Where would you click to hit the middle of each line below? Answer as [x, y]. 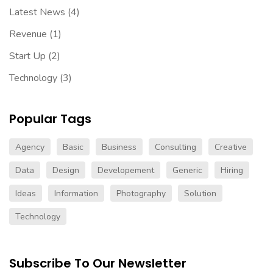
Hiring [232, 170]
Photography [141, 193]
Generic [187, 170]
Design [66, 170]
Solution [200, 193]
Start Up [27, 56]
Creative [231, 147]
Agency [30, 147]
